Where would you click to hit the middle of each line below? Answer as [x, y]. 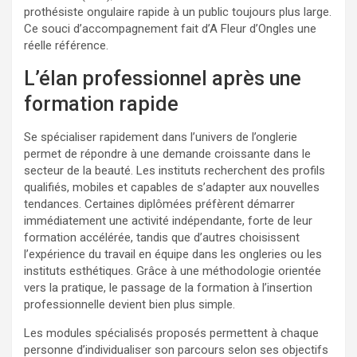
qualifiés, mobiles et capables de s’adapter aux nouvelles [172, 187]
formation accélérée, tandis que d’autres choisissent [162, 237]
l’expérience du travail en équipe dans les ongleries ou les [173, 254]
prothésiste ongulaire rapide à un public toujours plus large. [178, 12]
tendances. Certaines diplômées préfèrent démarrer [159, 204]
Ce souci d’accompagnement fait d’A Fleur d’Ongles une [170, 28]
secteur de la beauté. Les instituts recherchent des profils [175, 170]
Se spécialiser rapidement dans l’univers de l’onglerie [161, 137]
